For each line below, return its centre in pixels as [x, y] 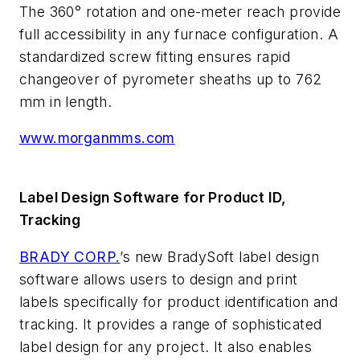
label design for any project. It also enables [166, 346]
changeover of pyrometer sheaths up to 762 [171, 79]
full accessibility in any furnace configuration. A [179, 34]
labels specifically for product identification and [178, 301]
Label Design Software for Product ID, [153, 197]
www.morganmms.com [97, 138]
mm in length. [66, 101]
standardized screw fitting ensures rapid [155, 56]
